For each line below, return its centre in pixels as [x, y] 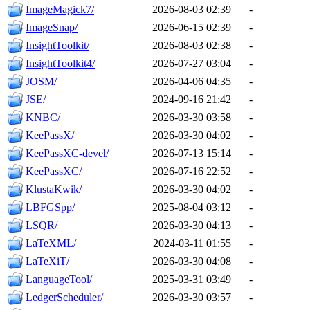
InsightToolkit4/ [60, 64]
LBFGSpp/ [50, 208]
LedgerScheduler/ [64, 298]
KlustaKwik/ [54, 190]
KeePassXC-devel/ [67, 154]
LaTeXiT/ [47, 262]
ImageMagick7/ [60, 10]
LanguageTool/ [59, 280]
